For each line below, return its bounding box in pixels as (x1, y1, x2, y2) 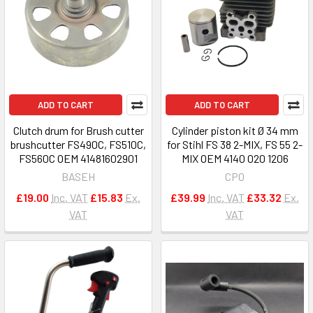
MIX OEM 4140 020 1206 (181, 152, 289, 165)
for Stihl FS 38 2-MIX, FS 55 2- (167, 138, 303, 151)
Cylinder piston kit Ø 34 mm (171, 124, 298, 137)
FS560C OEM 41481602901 (19, 152, 138, 165)
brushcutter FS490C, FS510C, (10, 138, 146, 151)
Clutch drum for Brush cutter (13, 124, 144, 137)
